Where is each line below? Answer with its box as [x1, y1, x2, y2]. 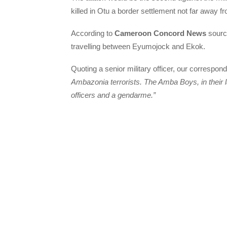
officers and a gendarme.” [71, 91, 156, 100]
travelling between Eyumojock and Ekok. [71, 42, 205, 51]
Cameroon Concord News [115, 29, 206, 38]
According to [71, 29, 115, 38]
